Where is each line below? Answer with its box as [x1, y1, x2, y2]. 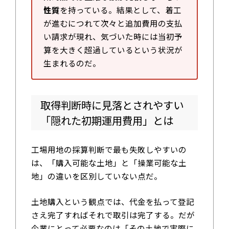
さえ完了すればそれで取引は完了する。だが [31, 209, 195, 220]
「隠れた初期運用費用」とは [40, 112, 173, 128]
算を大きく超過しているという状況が [43, 43, 182, 55]
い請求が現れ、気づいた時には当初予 [43, 30, 182, 42]
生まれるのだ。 [43, 57, 101, 68]
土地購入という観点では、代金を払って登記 [31, 195, 194, 207]
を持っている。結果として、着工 [59, 4, 181, 15]
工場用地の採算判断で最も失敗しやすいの [31, 143, 187, 155]
